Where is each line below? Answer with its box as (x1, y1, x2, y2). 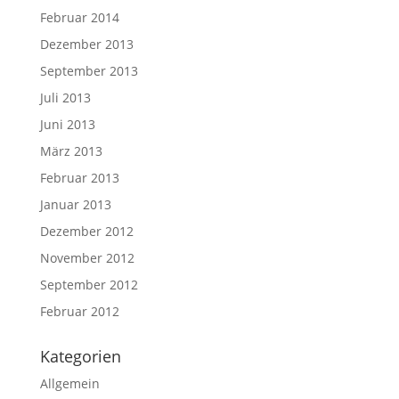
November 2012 (39, 248, 134, 266)
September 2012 (39, 275, 138, 293)
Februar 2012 (39, 302, 119, 320)
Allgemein (39, 374, 100, 392)
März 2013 (39, 142, 102, 159)
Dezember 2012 (39, 222, 134, 240)
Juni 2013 (39, 115, 95, 133)
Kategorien (39, 345, 121, 367)
